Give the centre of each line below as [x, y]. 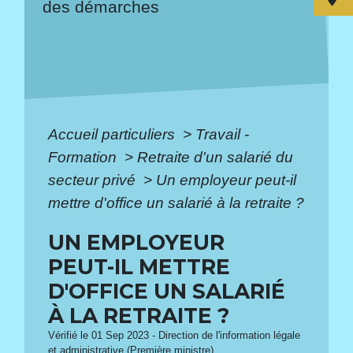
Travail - [223, 134]
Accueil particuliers [114, 134]
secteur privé [94, 180]
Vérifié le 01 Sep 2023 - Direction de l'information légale [175, 335]
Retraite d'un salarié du [216, 157]
